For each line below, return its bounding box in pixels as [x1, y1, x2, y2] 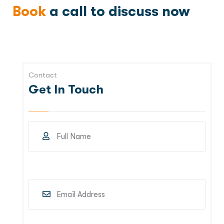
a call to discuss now [46, 3, 190, 20]
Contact [28, 71, 57, 79]
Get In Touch [28, 82, 103, 97]
